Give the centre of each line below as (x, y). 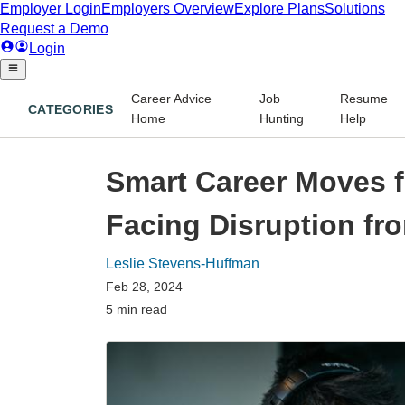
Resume (364, 98)
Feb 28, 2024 (144, 286)
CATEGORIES (71, 110)
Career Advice (171, 98)
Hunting (282, 118)
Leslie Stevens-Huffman (183, 263)
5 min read (137, 309)
